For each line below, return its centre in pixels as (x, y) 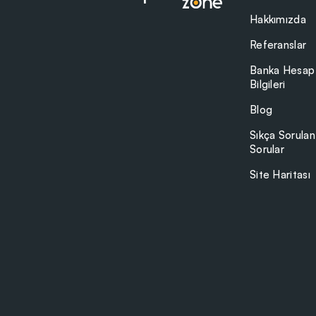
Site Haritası (280, 175)
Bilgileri (267, 85)
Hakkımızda (278, 20)
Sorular (267, 150)
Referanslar (278, 45)
